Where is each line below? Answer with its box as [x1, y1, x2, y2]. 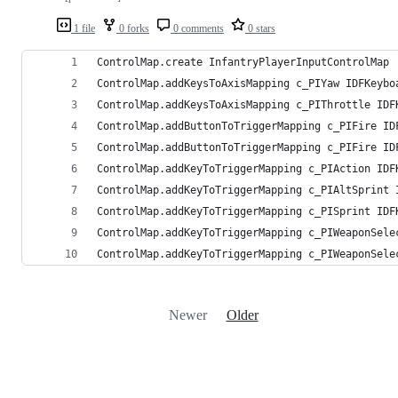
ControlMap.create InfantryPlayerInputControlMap [97, 56, 389, 69]
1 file [71, 22, 95, 36]
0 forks [116, 22, 149, 36]
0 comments [171, 22, 224, 36]
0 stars [245, 22, 275, 36]
